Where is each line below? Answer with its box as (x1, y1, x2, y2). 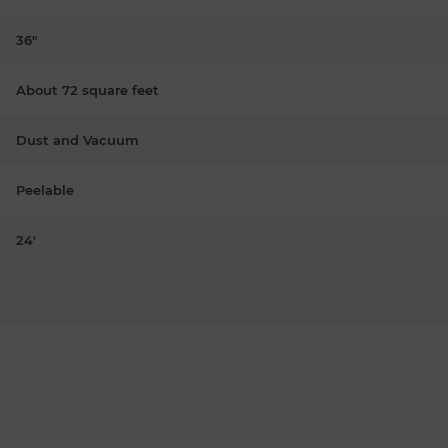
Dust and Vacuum (16, 131, 139, 148)
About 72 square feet (16, 81, 159, 98)
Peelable (16, 181, 74, 198)
